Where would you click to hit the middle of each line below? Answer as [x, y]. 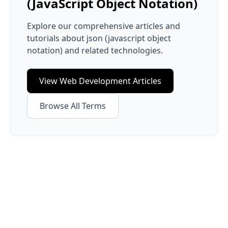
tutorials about [57, 38]
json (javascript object [129, 38]
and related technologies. [113, 50]
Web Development [95, 81]
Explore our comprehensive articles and [104, 26]
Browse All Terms [73, 106]
